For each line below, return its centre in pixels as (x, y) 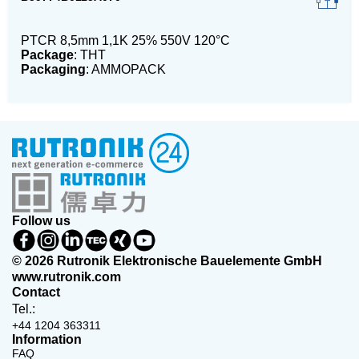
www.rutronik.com (67, 277)
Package (47, 55)
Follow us (41, 221)
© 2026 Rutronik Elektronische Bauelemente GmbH (167, 261)
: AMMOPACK (126, 69)
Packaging (53, 69)
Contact (36, 292)
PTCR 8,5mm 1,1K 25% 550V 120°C (125, 40)
